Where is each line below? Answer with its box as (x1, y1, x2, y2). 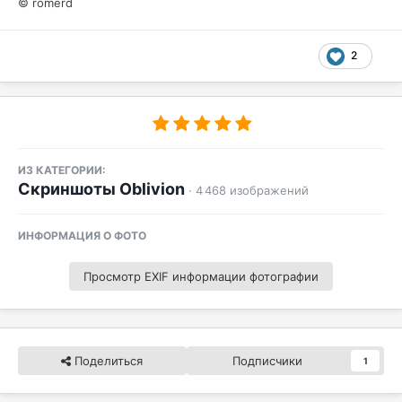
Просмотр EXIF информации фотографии (83, 269, 319, 284)
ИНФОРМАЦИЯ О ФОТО (18, 229, 146, 243)
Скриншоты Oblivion (18, 179, 185, 199)
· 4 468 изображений (188, 183, 309, 198)
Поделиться (71, 354, 144, 369)
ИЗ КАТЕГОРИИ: (18, 163, 106, 178)
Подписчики (232, 354, 302, 369)
